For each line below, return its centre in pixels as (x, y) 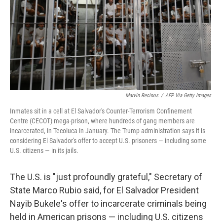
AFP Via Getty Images (188, 95)
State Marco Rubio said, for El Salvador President (104, 190)
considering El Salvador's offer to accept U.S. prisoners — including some (108, 141)
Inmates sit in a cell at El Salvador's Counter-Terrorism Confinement (101, 111)
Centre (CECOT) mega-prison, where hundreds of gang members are (102, 121)
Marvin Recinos (142, 95)
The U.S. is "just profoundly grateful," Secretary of (106, 177)
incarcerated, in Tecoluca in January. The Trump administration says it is (108, 131)
